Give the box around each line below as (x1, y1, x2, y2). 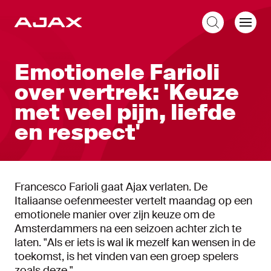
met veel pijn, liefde (15, 99, 236, 126)
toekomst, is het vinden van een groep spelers (15, 249, 238, 264)
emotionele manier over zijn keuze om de (15, 207, 215, 222)
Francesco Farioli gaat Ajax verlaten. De (15, 180, 207, 194)
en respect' (15, 119, 140, 146)
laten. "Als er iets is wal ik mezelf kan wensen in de (15, 235, 255, 250)
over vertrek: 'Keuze (15, 79, 239, 106)
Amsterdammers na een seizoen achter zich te (15, 221, 241, 236)
